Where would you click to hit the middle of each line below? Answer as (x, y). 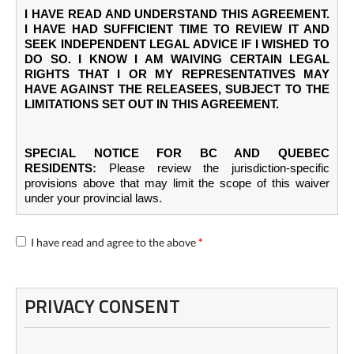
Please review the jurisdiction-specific (219, 168)
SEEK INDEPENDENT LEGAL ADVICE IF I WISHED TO (177, 44)
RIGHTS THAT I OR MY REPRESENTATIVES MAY (177, 74)
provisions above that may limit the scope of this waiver (177, 183)
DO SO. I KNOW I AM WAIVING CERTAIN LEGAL (177, 59)
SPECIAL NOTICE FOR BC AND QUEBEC (177, 153)
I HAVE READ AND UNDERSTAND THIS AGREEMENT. (177, 14)
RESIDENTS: (60, 168)
